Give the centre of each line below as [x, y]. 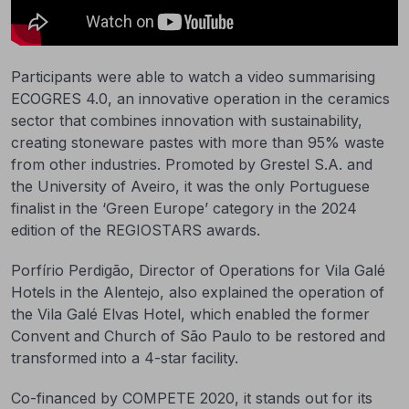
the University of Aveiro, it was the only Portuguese [190, 186]
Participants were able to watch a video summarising [193, 77]
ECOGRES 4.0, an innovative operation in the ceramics [200, 99]
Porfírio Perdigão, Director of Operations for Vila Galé [198, 270]
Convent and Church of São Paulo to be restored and [198, 336]
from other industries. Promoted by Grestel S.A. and [192, 164]
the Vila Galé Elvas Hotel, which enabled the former [190, 314]
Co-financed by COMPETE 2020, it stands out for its [192, 398]
